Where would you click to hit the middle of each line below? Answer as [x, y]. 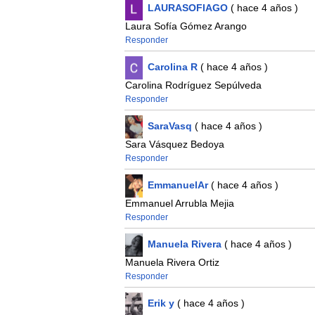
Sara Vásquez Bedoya [174, 144]
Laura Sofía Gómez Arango [186, 26]
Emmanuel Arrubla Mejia [179, 204]
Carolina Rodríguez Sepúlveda [193, 85]
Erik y [161, 303]
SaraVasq [169, 126]
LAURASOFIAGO [187, 8]
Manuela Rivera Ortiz [172, 263]
